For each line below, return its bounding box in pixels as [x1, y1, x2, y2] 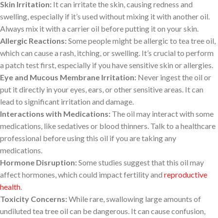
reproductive [164, 169, 207, 179]
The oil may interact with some [110, 109, 214, 118]
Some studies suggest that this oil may [77, 157, 204, 167]
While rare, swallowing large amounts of [67, 194, 201, 203]
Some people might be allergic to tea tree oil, [67, 36, 216, 45]
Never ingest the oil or [136, 72, 211, 82]
